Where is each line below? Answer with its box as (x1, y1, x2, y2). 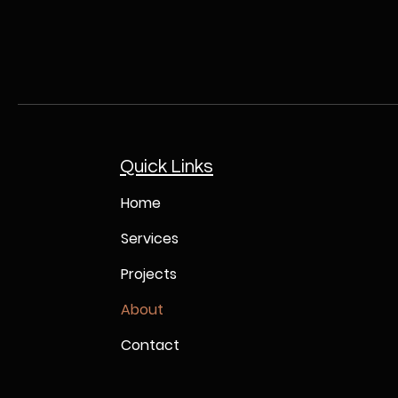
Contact (120, 335, 179, 355)
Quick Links (119, 157, 213, 176)
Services (120, 228, 179, 249)
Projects (120, 264, 177, 284)
